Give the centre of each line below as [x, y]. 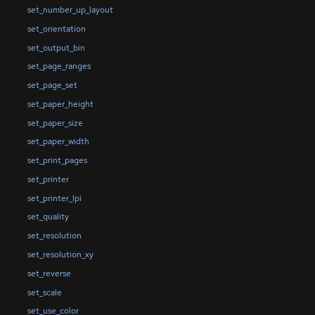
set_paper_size [55, 123]
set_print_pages [57, 161]
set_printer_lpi [54, 198]
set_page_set [52, 85]
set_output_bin [56, 47]
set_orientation [56, 28]
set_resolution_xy [60, 255]
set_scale [44, 292]
